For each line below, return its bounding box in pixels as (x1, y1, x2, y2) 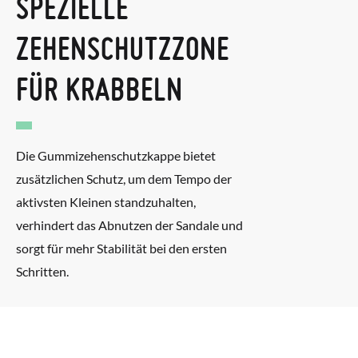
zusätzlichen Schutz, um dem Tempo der (16, 170, 232, 186)
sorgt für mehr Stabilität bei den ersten (16, 240, 227, 256)
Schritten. (16, 263, 69, 279)
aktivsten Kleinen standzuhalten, (16, 193, 196, 209)
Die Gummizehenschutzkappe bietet (16, 147, 216, 163)
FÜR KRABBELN (16, 70, 183, 108)
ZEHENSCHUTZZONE (16, 29, 229, 67)
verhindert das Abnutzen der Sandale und (16, 217, 243, 233)
